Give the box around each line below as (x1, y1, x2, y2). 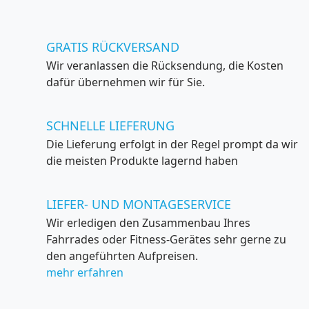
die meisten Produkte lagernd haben (46, 153, 238, 168)
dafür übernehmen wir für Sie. (46, 74, 205, 90)
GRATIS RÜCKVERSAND (46, 39, 179, 55)
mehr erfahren (46, 265, 123, 280)
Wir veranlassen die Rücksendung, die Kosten (46, 58, 283, 73)
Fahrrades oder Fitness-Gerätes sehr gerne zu (46, 232, 286, 247)
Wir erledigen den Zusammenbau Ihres (46, 215, 250, 230)
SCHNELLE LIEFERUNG (46, 117, 175, 134)
